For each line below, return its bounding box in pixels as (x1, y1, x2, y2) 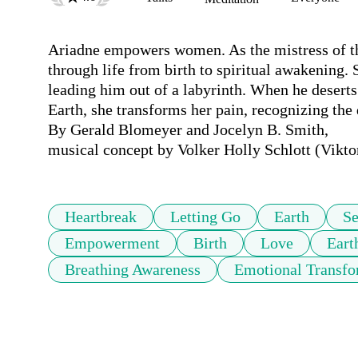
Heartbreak (65, 208, 137, 226)
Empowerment (65, 234, 160, 253)
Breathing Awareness (65, 261, 201, 279)
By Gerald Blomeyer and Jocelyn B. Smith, (48, 121, 328, 139)
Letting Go (170, 208, 241, 226)
